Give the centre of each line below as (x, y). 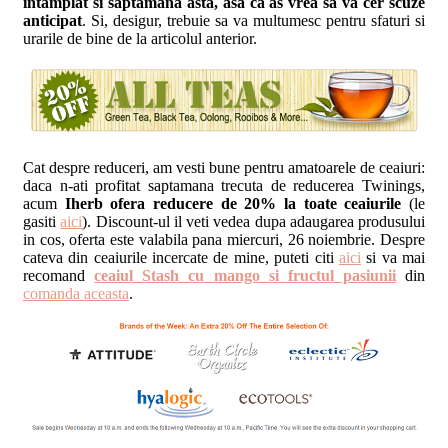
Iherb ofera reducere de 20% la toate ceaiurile (233, 203)
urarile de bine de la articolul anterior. (140, 38)
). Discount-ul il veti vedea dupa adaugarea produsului (253, 221)
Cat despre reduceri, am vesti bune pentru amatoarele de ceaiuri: (224, 167)
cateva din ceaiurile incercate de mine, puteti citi (181, 257)
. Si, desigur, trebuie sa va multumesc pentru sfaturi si (253, 20)
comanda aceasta (76, 293)
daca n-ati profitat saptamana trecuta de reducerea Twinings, (224, 185)
